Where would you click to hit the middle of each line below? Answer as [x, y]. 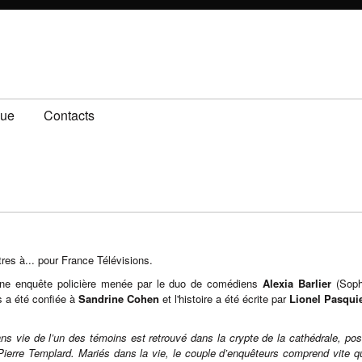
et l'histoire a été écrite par [226, 299]
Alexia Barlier [299, 283]
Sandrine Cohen [120, 299]
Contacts [69, 115]
